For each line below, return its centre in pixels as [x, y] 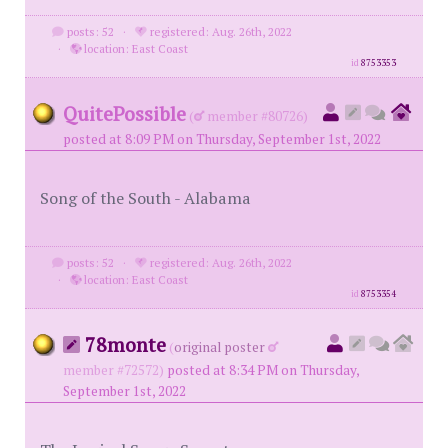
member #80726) [256, 116]
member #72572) [113, 370]
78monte [123, 344]
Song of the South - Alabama [145, 198]
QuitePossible [124, 113]
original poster [219, 347]
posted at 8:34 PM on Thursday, [263, 370]
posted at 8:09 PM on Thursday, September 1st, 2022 [222, 139]
